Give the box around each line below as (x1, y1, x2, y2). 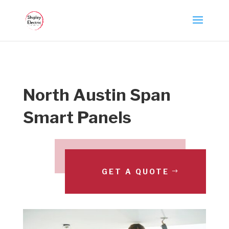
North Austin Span (22, 85, 171, 105)
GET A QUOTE (102, 167, 170, 176)
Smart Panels (22, 107, 131, 127)
